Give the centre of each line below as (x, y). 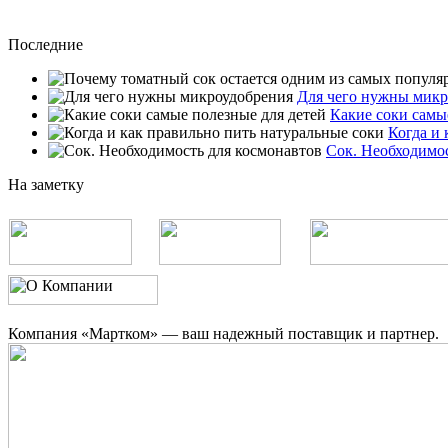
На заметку (46, 184)
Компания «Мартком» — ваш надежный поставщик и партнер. (223, 333)
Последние (45, 44)
